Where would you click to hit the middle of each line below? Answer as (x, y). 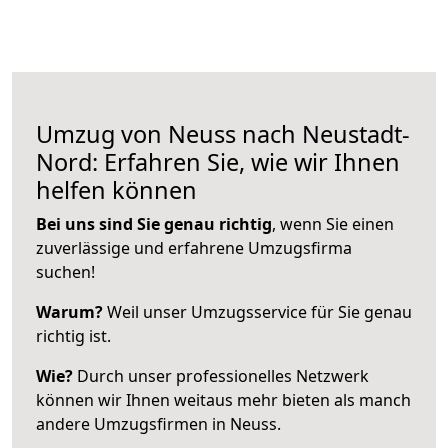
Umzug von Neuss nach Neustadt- (223, 133)
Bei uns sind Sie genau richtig (154, 223)
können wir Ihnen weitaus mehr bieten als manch (223, 399)
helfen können (116, 189)
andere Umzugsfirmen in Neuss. (158, 423)
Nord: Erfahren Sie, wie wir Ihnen (218, 161)
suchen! (65, 271)
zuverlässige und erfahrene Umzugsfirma (194, 247)
